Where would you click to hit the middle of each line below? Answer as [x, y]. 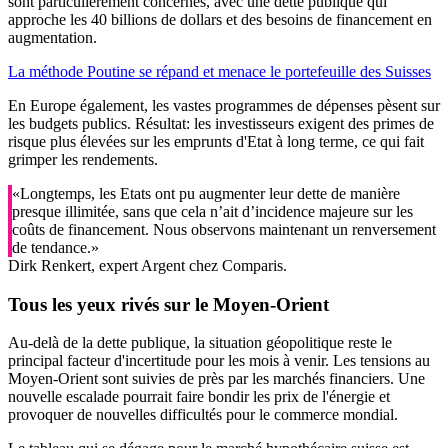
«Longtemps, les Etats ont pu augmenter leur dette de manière [206, 193]
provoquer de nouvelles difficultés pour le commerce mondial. [203, 415]
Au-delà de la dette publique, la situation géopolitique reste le [200, 343]
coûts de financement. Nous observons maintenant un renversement [224, 229]
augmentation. [52, 37]
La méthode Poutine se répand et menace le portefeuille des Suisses [219, 71]
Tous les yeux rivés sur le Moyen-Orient [168, 304]
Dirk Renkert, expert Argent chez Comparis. [147, 265]
